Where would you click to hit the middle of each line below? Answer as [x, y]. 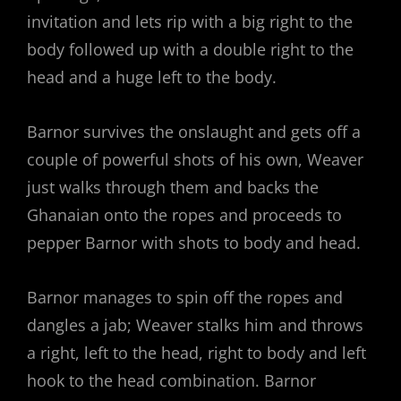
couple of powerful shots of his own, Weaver [195, 160]
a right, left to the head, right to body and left [196, 353]
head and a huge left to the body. [152, 77]
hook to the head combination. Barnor [171, 381]
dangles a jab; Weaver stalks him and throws [195, 325]
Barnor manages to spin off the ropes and [185, 298]
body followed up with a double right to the [190, 50]
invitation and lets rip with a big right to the [190, 22]
